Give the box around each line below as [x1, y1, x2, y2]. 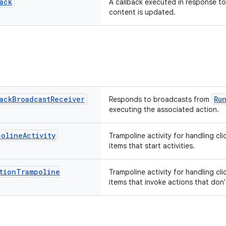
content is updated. [109, 8, 176, 17]
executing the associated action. [109, 105, 219, 114]
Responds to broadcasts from [109, 95, 211, 104]
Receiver [50, 94, 85, 104]
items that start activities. [109, 141, 195, 150]
